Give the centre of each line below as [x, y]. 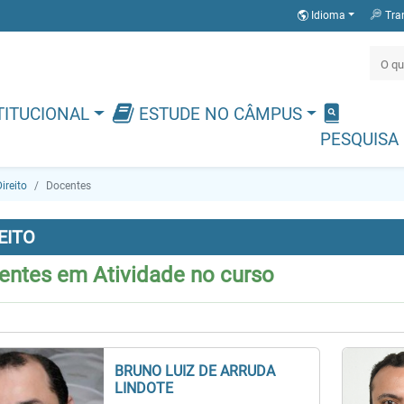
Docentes [68, 186]
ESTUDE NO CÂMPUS [220, 115]
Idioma [328, 15]
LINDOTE [144, 388]
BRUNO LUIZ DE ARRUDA [195, 371]
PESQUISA [359, 140]
